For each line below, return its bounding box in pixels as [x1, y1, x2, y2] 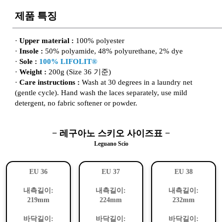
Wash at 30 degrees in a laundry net [82, 78, 192, 86]
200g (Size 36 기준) [49, 67, 111, 76]
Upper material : [19, 36, 76, 45]
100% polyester [76, 36, 124, 45]
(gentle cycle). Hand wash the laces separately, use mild [15, 88, 187, 97]
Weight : [19, 67, 49, 76]
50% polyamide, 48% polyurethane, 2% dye [45, 47, 183, 55]
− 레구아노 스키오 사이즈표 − [52, 128, 170, 138]
